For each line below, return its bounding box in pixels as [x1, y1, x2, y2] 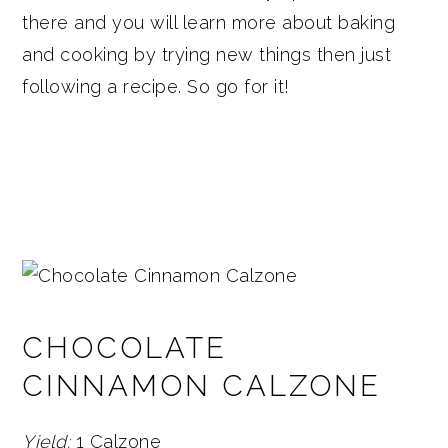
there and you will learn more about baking [22, 11, 396, 33]
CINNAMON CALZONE [22, 368, 382, 403]
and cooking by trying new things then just [22, 43, 392, 65]
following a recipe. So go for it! [22, 75, 290, 97]
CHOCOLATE [22, 330, 228, 365]
